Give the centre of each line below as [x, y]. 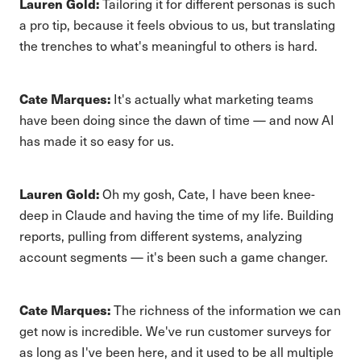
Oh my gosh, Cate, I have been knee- [207, 194]
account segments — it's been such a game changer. [174, 257]
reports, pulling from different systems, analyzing [161, 236]
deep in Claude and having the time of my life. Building [176, 215]
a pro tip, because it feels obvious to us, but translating [177, 25]
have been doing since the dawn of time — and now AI [177, 120]
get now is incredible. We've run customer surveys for [175, 331]
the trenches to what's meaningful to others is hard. [168, 46]
